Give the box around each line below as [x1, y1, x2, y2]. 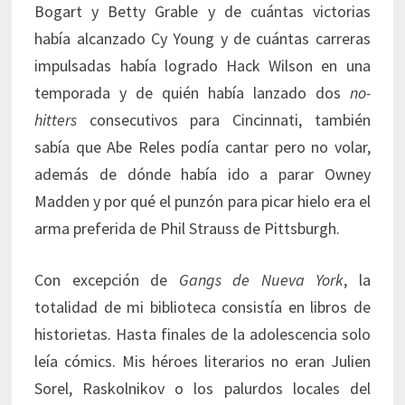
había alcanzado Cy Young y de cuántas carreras [34, 28, 371, 50]
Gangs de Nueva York [178, 269, 344, 291]
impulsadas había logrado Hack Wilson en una [34, 55, 371, 77]
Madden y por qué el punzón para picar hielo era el [34, 191, 371, 212]
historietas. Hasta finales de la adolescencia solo [34, 324, 371, 345]
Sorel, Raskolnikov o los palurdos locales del [34, 378, 371, 400]
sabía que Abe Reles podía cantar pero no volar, [34, 137, 371, 158]
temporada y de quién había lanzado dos [34, 82, 350, 104]
